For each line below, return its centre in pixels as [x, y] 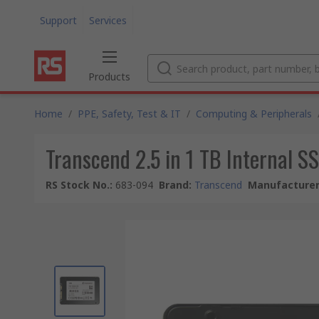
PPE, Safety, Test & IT [129, 114]
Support [58, 20]
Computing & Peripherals [254, 114]
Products [109, 77]
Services [108, 20]
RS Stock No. [78, 185]
